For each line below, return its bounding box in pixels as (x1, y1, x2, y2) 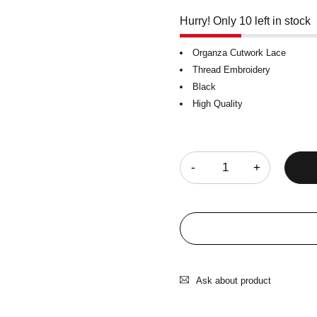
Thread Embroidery (192, 64, 270, 75)
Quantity (180, 135, 217, 146)
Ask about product (196, 275, 271, 286)
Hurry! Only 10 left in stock (180, 15, 311, 27)
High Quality (192, 98, 243, 109)
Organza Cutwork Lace (192, 47, 286, 58)
